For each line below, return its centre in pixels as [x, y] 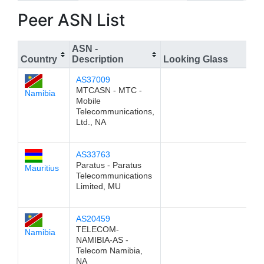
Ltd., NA [91, 122]
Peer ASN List [71, 20]
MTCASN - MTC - [109, 90]
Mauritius [42, 168]
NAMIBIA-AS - [102, 240]
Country [39, 59]
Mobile [88, 101]
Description [98, 59]
